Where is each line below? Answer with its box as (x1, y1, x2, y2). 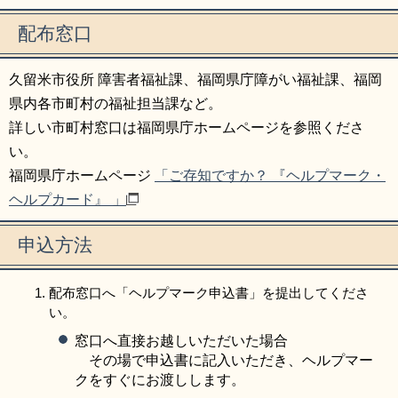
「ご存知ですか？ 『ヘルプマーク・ (155, 168, 386, 184)
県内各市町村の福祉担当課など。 (9, 96, 222, 112)
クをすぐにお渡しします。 (75, 372, 245, 388)
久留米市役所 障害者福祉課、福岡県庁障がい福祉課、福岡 (9, 72, 382, 88)
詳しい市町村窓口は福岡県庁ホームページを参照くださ (9, 120, 364, 136)
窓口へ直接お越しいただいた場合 (75, 333, 288, 349)
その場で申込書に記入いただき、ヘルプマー (75, 353, 373, 369)
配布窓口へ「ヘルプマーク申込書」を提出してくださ (49, 285, 369, 301)
